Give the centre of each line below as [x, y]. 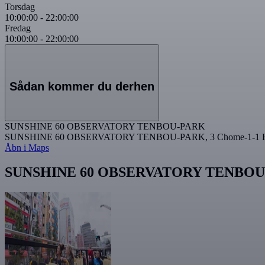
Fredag [18, 28]
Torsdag [20, 7]
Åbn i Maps [27, 147]
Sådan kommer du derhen [82, 86]
